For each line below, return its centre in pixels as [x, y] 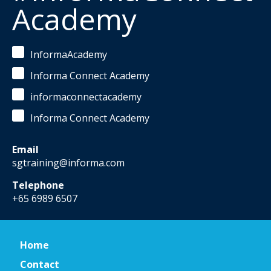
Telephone [38, 185]
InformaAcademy [69, 54]
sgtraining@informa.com [68, 163]
